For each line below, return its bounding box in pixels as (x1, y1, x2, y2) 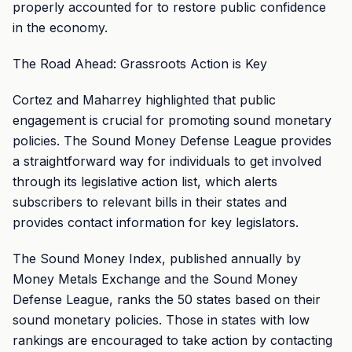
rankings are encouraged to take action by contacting (13, 332, 332, 348)
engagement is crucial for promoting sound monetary (13, 112, 332, 128)
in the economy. (13, 20, 108, 35)
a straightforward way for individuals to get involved (13, 153, 321, 169)
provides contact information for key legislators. (13, 214, 299, 230)
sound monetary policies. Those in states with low (13, 312, 310, 328)
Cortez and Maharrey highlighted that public (13, 92, 276, 108)
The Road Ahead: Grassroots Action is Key (13, 56, 267, 71)
